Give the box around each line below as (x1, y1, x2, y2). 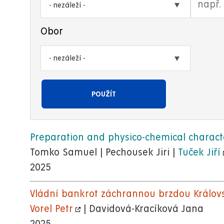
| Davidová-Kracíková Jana (80, 204, 203, 215)
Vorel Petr (30, 204, 73, 215)
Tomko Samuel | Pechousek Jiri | (30, 147, 178, 158)
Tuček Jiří (178, 147, 220, 158)
